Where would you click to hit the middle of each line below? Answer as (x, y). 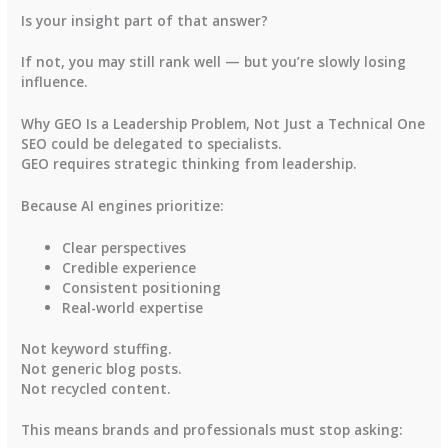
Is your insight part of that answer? (145, 20)
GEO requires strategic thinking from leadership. (189, 164)
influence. (55, 82)
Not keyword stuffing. (97, 348)
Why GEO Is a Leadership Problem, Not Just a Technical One (223, 124)
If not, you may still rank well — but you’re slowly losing (214, 62)
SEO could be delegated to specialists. (152, 144)
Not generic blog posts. (102, 368)
